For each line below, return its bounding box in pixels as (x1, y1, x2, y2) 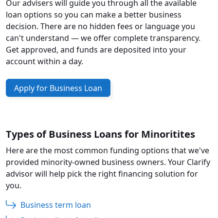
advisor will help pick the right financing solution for (6, 168, 198, 180)
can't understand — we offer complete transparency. (6, 32, 200, 43)
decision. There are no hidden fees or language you (6, 20, 195, 32)
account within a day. (6, 55, 83, 67)
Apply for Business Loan (14, 82, 102, 93)
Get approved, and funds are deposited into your (6, 44, 186, 55)
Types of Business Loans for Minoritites (6, 127, 195, 141)
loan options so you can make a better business (6, 9, 182, 20)
